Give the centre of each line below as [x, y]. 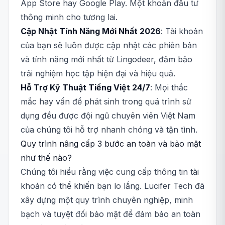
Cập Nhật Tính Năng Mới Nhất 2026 [91, 31]
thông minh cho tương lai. [69, 17]
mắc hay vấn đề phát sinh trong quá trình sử [106, 101]
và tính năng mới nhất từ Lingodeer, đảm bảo [106, 59]
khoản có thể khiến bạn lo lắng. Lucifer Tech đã [113, 186]
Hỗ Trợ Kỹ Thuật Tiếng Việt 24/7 [85, 87]
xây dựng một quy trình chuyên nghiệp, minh [107, 200]
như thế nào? [46, 158]
